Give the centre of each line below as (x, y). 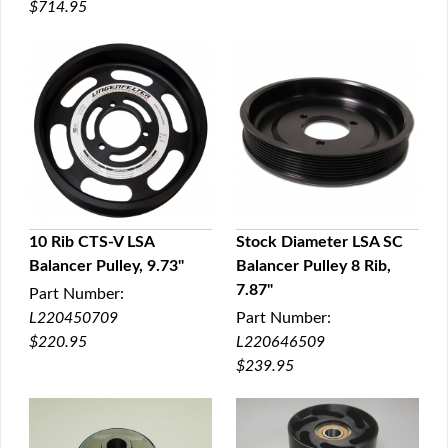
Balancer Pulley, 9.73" (106, 266)
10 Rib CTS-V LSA (91, 242)
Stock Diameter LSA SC (319, 242)
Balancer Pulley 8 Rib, (313, 266)
